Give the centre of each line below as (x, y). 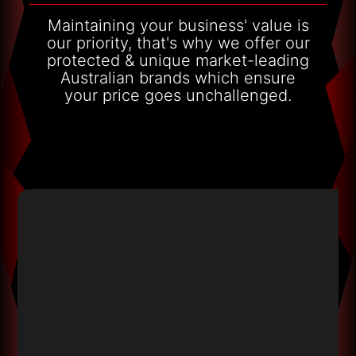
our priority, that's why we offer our (178, 43)
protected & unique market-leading (178, 60)
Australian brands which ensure (178, 77)
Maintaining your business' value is (178, 25)
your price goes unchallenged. (178, 95)
